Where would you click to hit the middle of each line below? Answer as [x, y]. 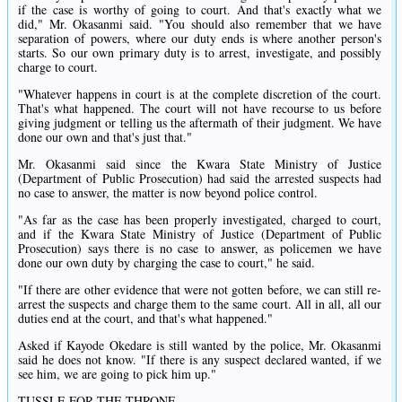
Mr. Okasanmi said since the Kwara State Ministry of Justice [200, 163]
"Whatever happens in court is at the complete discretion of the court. [200, 93]
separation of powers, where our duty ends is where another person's [200, 38]
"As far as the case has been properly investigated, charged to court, [200, 219]
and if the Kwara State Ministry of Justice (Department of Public [200, 233]
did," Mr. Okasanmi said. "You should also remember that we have [200, 23]
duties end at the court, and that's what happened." [145, 318]
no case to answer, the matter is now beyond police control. [168, 192]
